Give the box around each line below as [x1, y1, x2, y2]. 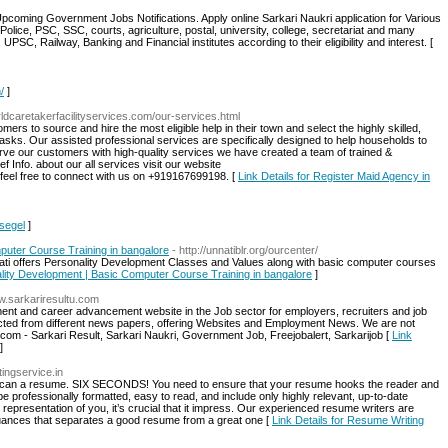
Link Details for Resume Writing [272, 414, 424, 426]
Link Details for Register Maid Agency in [238, 170, 430, 182]
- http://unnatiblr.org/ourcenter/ [172, 244, 318, 256]
